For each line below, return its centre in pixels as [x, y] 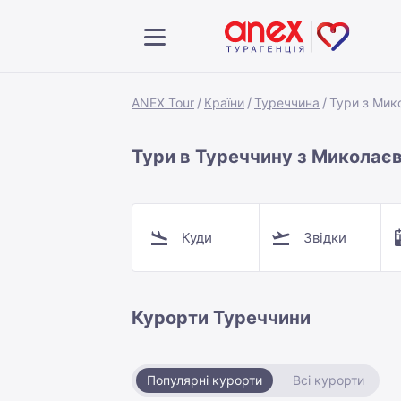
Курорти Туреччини [221, 318]
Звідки [324, 237]
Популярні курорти [205, 380]
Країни [224, 102]
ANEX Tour [163, 102]
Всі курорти [328, 380]
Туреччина [287, 102]
